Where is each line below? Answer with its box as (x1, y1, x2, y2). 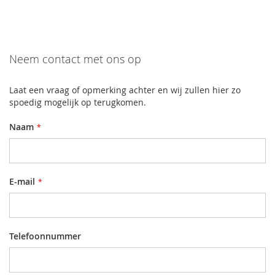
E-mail (9, 176, 35, 188)
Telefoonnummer (9, 230, 81, 242)
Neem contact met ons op (9, 52, 141, 67)
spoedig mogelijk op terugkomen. (9, 96, 146, 109)
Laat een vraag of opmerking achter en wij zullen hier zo (9, 84, 241, 96)
